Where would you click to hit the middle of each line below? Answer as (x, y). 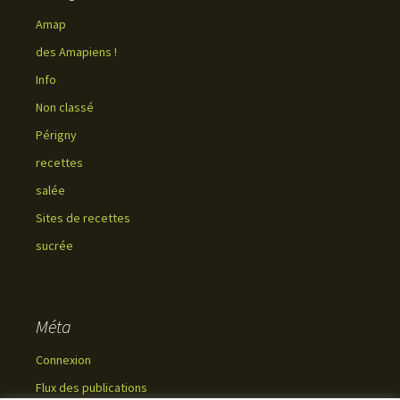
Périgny (56, 135)
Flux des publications (92, 387)
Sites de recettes (83, 218)
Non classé (65, 107)
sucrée (54, 246)
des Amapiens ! (76, 52)
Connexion (63, 360)
